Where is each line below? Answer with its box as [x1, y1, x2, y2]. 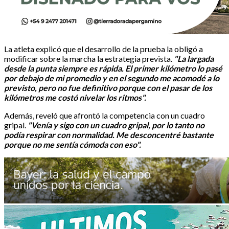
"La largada [174, 53, 214, 63]
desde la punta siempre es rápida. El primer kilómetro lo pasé [4, 63, 222, 73]
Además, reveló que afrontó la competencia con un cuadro [4, 110, 205, 120]
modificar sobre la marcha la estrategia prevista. [4, 53, 174, 63]
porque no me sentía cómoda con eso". [4, 139, 141, 149]
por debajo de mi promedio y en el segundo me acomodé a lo [4, 73, 219, 83]
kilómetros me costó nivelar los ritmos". [4, 92, 146, 102]
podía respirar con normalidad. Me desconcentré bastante [4, 129, 214, 140]
